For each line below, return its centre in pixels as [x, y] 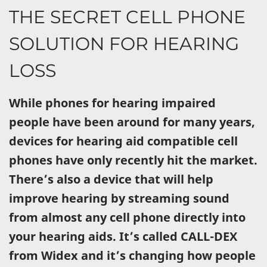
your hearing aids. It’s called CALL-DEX [123, 236]
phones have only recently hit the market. [133, 160]
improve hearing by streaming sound [119, 198]
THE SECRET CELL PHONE [127, 17]
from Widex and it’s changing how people [132, 255]
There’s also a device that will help [111, 179]
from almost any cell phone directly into [127, 217]
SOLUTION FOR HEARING [124, 44]
